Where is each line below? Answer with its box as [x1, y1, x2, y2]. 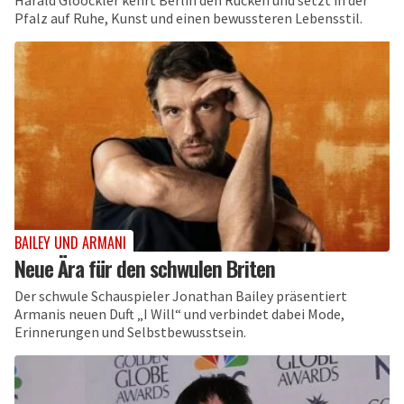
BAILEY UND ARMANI [14, 231, 126, 253]
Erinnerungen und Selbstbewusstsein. [14, 322, 246, 341]
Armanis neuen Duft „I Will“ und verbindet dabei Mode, [14, 304, 344, 323]
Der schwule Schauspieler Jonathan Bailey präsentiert [14, 286, 347, 305]
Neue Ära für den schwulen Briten [14, 251, 275, 284]
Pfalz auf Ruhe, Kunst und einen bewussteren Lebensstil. [14, 9, 363, 28]
